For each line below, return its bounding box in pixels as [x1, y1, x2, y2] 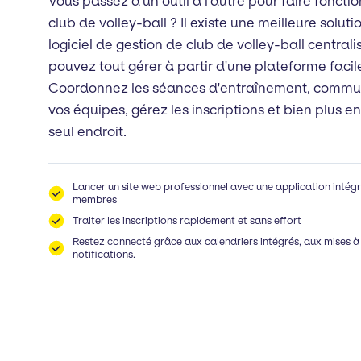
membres [73, 193, 117, 205]
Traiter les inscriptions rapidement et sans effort [73, 214, 301, 226]
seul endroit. [48, 122, 127, 139]
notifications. [73, 247, 135, 260]
